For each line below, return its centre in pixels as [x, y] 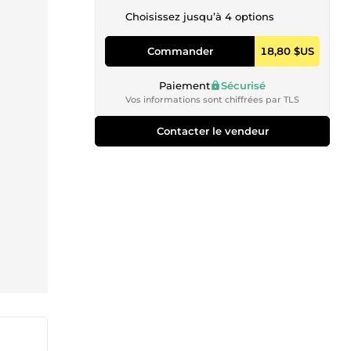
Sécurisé [243, 85]
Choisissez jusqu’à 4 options [200, 16]
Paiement [185, 85]
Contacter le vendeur [212, 130]
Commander [180, 51]
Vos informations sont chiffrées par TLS [212, 99]
